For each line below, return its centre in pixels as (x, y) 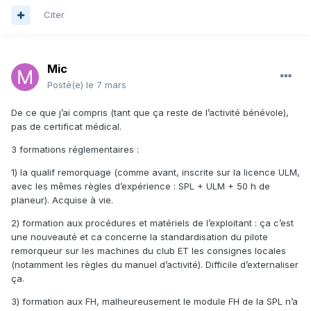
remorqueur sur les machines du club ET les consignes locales (149, 251)
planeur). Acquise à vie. (62, 200)
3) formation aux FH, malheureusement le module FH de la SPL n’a (154, 302)
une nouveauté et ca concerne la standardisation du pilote (140, 237)
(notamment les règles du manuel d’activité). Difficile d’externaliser (155, 265)
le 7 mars (106, 85)
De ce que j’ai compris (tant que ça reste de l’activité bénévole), (150, 113)
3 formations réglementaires (74, 150)
